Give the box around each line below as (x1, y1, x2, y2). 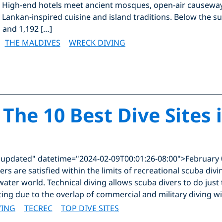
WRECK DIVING (69, 37, 125, 48)
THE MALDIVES (4, 37, 60, 48)
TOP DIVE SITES (61, 202, 119, 214)
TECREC (24, 202, 53, 214)
